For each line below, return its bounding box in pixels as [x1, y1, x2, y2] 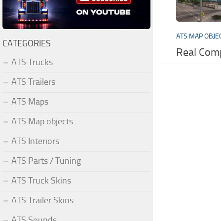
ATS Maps [11, 96, 48, 107]
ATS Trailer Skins [11, 194, 74, 206]
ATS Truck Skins [11, 175, 71, 186]
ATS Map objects [11, 115, 73, 127]
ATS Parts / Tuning [11, 155, 81, 166]
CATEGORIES [2, 37, 51, 49]
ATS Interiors [11, 135, 59, 147]
